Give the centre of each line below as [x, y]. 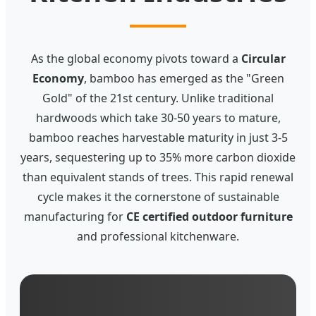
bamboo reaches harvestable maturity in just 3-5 [158, 138]
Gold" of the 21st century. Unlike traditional [158, 98]
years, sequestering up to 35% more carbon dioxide [158, 158]
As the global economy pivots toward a [136, 59]
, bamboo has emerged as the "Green [184, 79]
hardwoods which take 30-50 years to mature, [158, 118]
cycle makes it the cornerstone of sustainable [158, 197]
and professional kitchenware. [158, 237]
